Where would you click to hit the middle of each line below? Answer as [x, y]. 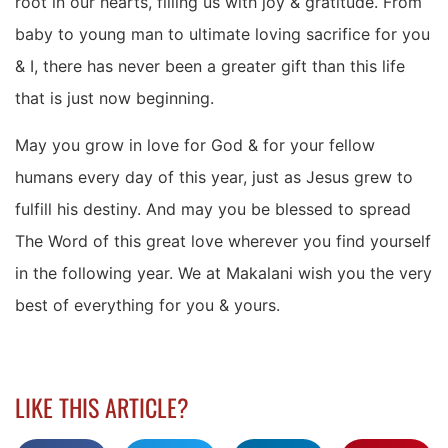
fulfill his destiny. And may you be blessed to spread [213, 208]
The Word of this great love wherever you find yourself [223, 240]
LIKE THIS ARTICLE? [102, 406]
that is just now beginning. [114, 98]
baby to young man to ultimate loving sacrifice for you [222, 34]
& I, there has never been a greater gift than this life [210, 66]
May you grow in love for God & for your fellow [195, 144]
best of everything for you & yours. [147, 304]
